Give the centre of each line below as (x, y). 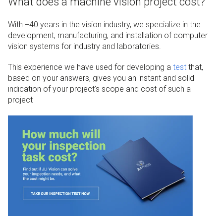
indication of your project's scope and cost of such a (99, 89)
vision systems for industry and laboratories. (84, 46)
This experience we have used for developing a (90, 67)
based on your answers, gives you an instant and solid (101, 78)
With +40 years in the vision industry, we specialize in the (104, 24)
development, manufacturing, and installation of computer (108, 35)
